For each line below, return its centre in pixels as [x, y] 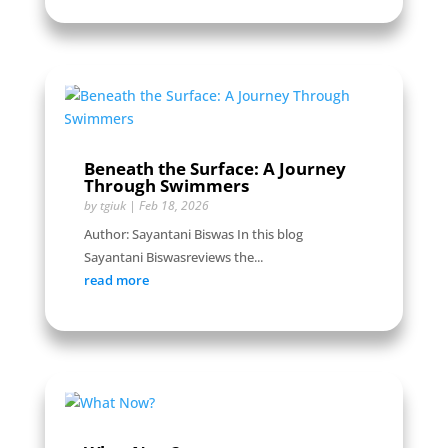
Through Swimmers [166, 185]
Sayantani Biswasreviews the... [173, 256]
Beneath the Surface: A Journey [214, 168]
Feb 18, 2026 [173, 205]
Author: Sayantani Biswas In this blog [193, 233]
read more [116, 279]
